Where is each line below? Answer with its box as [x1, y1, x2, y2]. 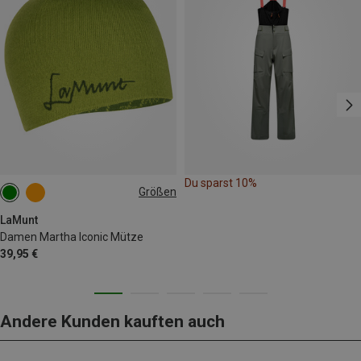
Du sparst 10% [185, 176, 257, 189]
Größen [139, 185, 176, 199]
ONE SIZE [12, 192, 54, 204]
